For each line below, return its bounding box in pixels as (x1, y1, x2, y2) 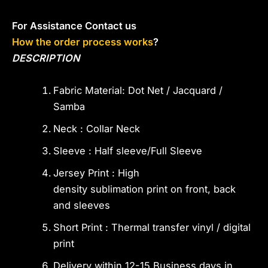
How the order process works (12, 36, 153, 48)
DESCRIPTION (12, 52, 80, 65)
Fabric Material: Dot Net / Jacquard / (53, 84, 223, 96)
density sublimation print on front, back (53, 182, 236, 195)
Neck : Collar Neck (53, 122, 141, 135)
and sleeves (53, 199, 111, 211)
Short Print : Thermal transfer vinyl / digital (53, 221, 251, 233)
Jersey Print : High (53, 166, 140, 179)
